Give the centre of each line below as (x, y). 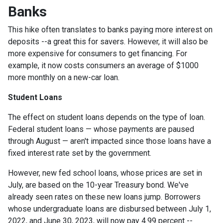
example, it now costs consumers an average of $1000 (103, 65)
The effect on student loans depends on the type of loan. (107, 117)
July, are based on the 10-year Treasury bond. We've (98, 185)
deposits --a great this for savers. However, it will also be (108, 41)
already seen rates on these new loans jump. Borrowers (104, 197)
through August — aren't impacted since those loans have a (110, 141)
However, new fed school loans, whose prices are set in (105, 173)
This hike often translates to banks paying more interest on (110, 29)
